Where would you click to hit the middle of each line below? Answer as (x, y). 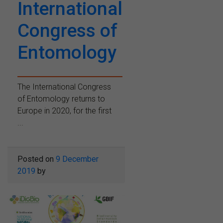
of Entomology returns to (61, 99)
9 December (77, 159)
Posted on (37, 159)
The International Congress (64, 87)
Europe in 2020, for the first (64, 111)
